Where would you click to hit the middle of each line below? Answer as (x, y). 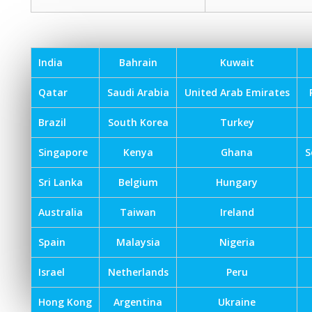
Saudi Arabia (138, 92)
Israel (52, 272)
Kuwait (237, 62)
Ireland (237, 212)
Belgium (138, 182)
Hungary (237, 182)
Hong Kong (65, 302)
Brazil (52, 122)
